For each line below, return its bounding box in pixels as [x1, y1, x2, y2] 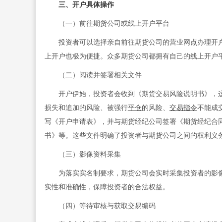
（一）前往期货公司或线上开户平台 [44, 20, 169, 28]
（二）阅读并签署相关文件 [44, 71, 142, 79]
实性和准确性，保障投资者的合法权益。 [44, 183, 169, 191]
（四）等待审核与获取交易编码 [44, 202, 156, 210]
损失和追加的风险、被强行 [44, 104, 128, 112]
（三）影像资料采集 [44, 151, 121, 159]
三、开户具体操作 [58, 1, 114, 9]
